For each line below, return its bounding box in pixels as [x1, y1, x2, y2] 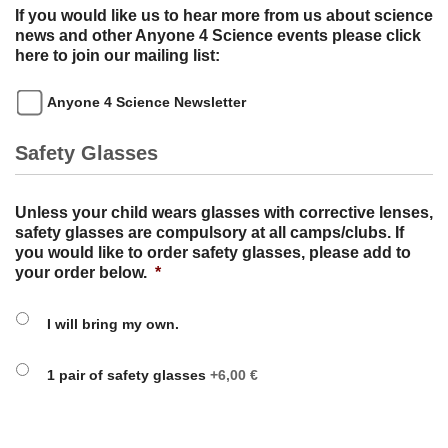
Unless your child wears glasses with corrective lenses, [15, 204, 433, 222]
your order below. [15, 264, 147, 282]
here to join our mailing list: [15, 46, 220, 64]
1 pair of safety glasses [47, 366, 206, 383]
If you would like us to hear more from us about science [15, 6, 433, 24]
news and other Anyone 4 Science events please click [15, 26, 421, 44]
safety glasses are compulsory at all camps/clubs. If [15, 224, 404, 242]
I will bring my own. [47, 315, 179, 332]
